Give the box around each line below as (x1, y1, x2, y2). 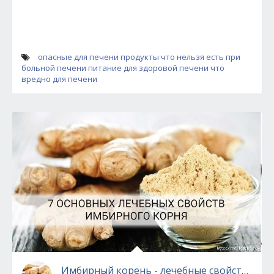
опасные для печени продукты (38, 51, 159, 62)
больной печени (21, 62, 86, 73)
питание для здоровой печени (88, 62, 209, 73)
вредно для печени (21, 73, 97, 84)
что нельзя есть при (161, 51, 240, 62)
